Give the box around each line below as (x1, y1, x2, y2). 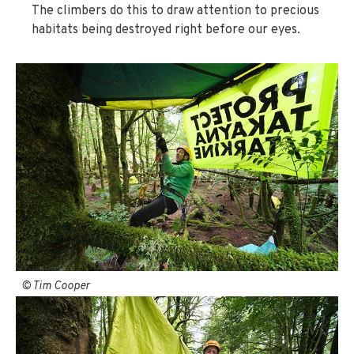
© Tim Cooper (21, 278, 90, 294)
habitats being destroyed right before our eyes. (32, 22, 300, 38)
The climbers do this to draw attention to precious (32, 3, 319, 19)
